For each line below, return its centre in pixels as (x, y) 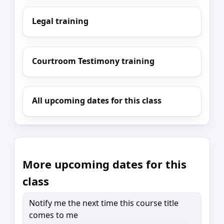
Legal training (60, 21)
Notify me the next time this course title (104, 203)
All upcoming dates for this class (97, 101)
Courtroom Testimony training (93, 61)
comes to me (53, 215)
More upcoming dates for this (104, 164)
